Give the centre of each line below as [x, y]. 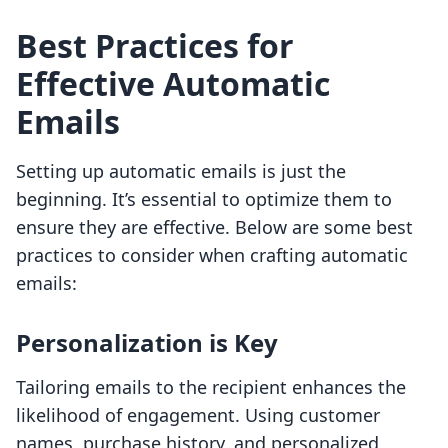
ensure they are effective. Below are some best [214, 227]
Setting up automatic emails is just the [181, 171]
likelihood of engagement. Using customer [198, 415]
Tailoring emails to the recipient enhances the [211, 387]
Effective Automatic [173, 84]
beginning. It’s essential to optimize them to [204, 199]
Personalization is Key [147, 343]
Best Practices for [155, 46]
